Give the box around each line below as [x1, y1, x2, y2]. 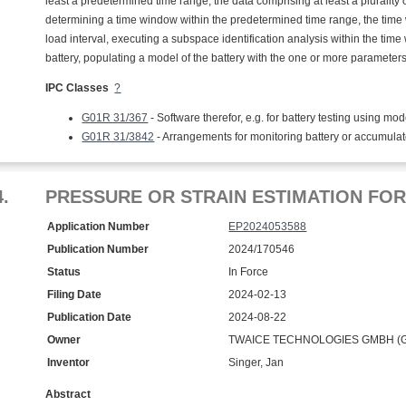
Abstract [45, 388, 92, 401]
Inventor [47, 356, 91, 369]
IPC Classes [45, 82, 110, 94]
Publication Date [47, 311, 132, 324]
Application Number [47, 220, 150, 233]
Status [47, 266, 82, 278]
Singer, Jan [228, 356, 285, 369]
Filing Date [47, 288, 102, 301]
